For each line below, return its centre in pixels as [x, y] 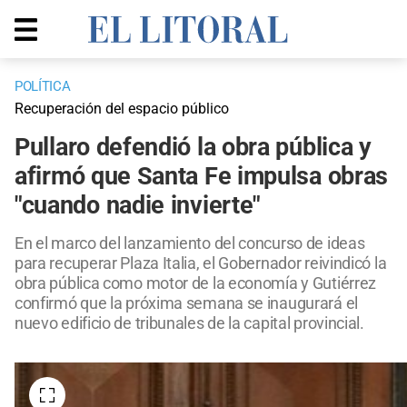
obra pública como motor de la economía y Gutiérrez [196, 283]
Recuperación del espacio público [122, 109]
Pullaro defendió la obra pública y [193, 148]
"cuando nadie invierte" [138, 206]
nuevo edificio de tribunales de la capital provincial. [189, 323]
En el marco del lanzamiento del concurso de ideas [190, 243]
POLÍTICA [43, 87]
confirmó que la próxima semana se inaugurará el [186, 303]
